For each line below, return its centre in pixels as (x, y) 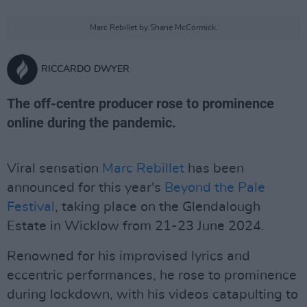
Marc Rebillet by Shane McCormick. (153, 27)
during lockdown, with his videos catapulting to (152, 295)
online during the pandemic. (91, 123)
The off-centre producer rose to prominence (140, 103)
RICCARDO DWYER (85, 69)
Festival (31, 207)
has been (214, 169)
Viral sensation (54, 169)
